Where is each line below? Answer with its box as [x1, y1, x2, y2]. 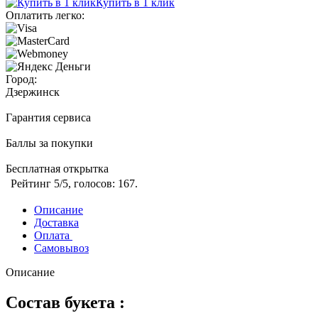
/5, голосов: [60, 177, 118, 190]
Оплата [34, 229, 72, 242]
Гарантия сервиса [6, 111, 91, 124]
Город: [6, 73, 37, 86]
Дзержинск [6, 86, 60, 99]
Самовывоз [34, 242, 89, 255]
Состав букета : [6, 293, 125, 312]
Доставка [34, 216, 79, 229]
